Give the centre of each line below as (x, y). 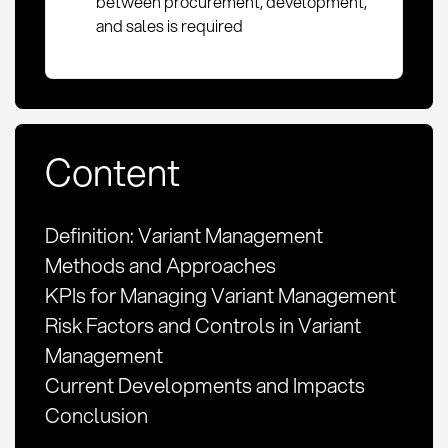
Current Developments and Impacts (204, 385)
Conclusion (96, 415)
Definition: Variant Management (183, 235)
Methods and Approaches (160, 265)
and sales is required (170, 25)
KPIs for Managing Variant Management (220, 295)
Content (112, 172)
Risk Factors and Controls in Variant (202, 325)
